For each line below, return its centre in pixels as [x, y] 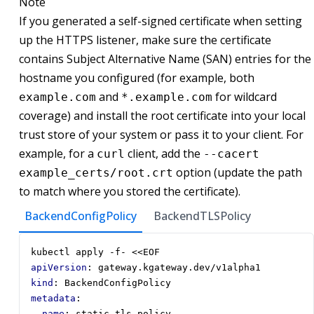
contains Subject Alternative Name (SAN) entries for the [165, 59]
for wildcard [245, 97]
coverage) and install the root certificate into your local [162, 116]
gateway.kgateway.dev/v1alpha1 [179, 268]
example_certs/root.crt [96, 173]
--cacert [231, 154]
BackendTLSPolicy [202, 216]
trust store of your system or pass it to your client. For [161, 135]
